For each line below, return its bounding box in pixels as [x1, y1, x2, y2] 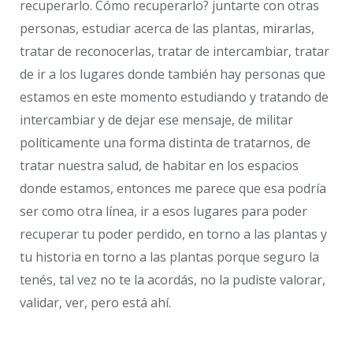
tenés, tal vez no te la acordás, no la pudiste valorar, [20, 270, 325, 288]
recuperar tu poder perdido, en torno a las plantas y [20, 225, 327, 243]
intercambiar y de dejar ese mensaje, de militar [20, 110, 293, 128]
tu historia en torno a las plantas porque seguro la [20, 247, 319, 266]
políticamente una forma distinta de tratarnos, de [20, 133, 310, 151]
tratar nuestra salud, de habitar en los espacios [20, 156, 299, 174]
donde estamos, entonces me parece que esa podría [20, 179, 326, 197]
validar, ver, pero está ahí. [20, 293, 171, 311]
